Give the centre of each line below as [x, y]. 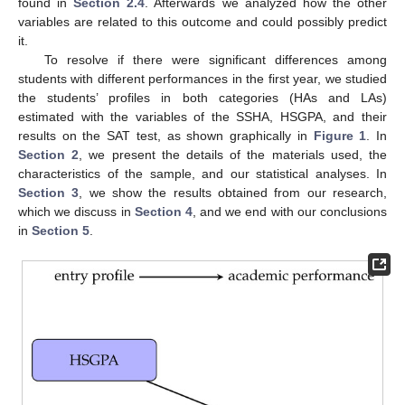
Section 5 [61, 231]
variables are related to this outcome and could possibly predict [202, 22]
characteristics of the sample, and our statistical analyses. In [202, 174]
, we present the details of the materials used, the [233, 155]
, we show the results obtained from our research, [233, 193]
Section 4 [163, 212]
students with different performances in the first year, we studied [202, 79]
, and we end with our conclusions [290, 212]
